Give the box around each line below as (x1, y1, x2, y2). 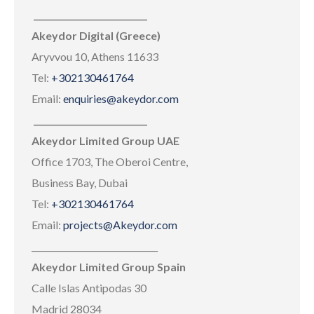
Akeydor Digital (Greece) (32, 29, 161, 42)
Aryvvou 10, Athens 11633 (32, 50, 158, 63)
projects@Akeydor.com (63, 218, 177, 231)
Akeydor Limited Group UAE (32, 134, 179, 147)
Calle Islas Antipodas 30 (32, 281, 146, 294)
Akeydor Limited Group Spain (32, 260, 186, 273)
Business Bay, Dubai (32, 176, 128, 189)
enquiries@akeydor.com (63, 92, 179, 105)
